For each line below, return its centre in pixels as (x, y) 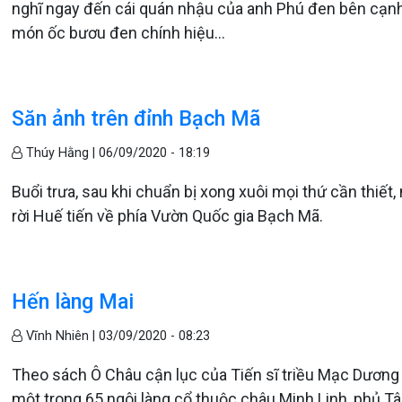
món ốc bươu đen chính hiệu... (119, 32)
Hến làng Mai (73, 301)
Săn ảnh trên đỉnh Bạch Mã (136, 118)
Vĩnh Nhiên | (61, 336)
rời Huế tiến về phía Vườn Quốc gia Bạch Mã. (168, 215)
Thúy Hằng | (61, 153)
